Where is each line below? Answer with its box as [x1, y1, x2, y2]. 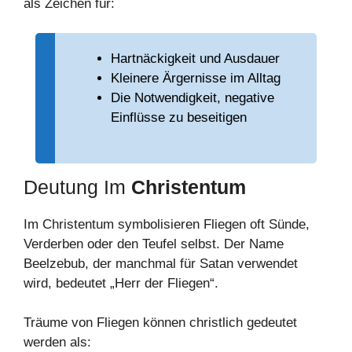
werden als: [24, 335, 91, 350]
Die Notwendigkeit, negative [111, 90, 274, 106]
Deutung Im [24, 175, 131, 198]
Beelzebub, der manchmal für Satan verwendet [24, 255, 298, 271]
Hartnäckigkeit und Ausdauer [111, 51, 280, 67]
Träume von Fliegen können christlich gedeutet [24, 315, 297, 331]
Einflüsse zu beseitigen [111, 110, 247, 126]
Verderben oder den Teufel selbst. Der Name [24, 236, 284, 251]
